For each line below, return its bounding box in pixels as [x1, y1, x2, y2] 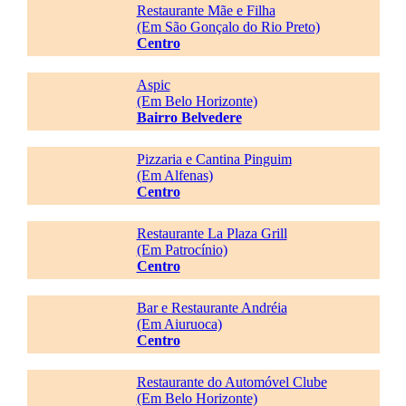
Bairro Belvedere [136, 110, 242, 125]
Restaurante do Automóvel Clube [136, 374, 327, 390]
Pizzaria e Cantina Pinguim [136, 151, 292, 167]
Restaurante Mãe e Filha [136, 3, 275, 18]
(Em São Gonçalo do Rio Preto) [136, 19, 320, 34]
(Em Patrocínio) [136, 242, 227, 257]
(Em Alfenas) [136, 168, 213, 183]
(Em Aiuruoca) [136, 316, 222, 332]
